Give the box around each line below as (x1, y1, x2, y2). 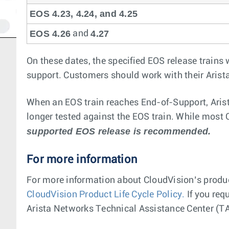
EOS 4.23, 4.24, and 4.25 (30, 9, 138, 19)
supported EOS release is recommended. (27, 126, 211, 136)
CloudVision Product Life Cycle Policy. (27, 190, 185, 199)
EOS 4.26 (30, 29, 71, 39)
